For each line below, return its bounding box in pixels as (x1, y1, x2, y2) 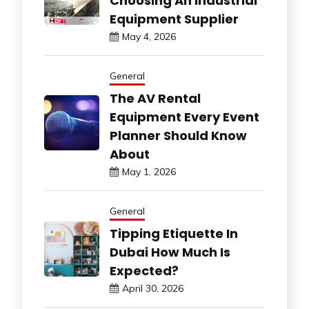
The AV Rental (110, 89, 201, 107)
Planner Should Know (110, 126, 247, 144)
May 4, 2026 (122, 30, 176, 43)
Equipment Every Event (110, 108, 259, 126)
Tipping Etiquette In (110, 224, 238, 242)
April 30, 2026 (122, 281, 183, 295)
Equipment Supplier (110, 10, 239, 28)
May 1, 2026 (122, 165, 176, 178)
